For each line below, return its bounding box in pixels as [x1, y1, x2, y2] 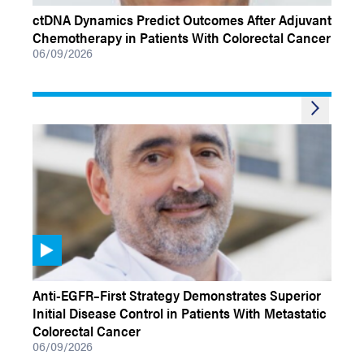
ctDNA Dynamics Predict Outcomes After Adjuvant [32, 10, 331, 29]
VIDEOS [32, 264, 71, 281]
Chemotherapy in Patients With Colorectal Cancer [32, 28, 331, 47]
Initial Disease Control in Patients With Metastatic [32, 303, 327, 323]
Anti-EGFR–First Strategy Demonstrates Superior [32, 285, 321, 305]
